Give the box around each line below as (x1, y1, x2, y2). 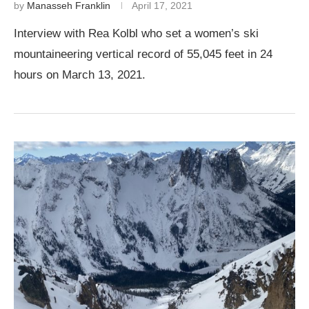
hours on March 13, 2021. (14, 68, 146, 81)
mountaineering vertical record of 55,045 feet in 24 (14, 48, 272, 61)
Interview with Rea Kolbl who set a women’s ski (14, 27, 259, 40)
